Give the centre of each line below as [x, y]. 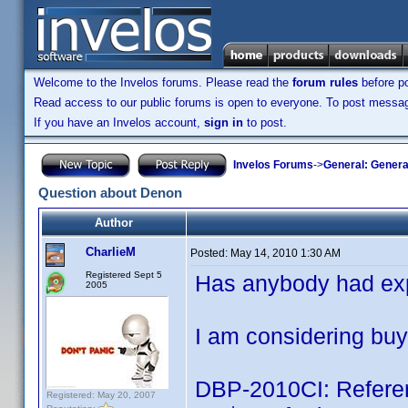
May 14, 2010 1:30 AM [286, 253]
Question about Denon [110, 193]
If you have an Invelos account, [119, 122]
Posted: [210, 253]
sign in [224, 122]
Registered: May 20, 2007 [101, 395]
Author [114, 223]
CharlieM [111, 252]
